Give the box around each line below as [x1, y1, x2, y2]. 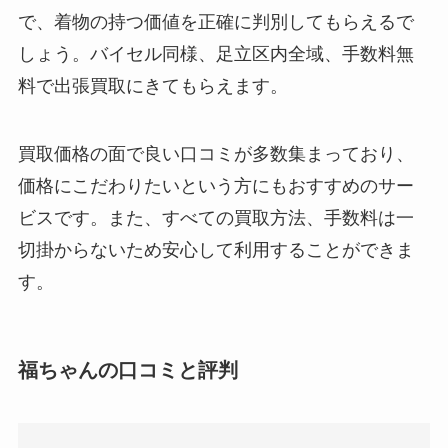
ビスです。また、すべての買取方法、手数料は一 [17, 207, 414, 228]
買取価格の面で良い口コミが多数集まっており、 [17, 143, 414, 164]
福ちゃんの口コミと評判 [17, 358, 238, 381]
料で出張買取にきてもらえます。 [17, 75, 288, 96]
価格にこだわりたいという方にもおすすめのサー [17, 175, 414, 196]
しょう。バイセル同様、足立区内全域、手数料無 [17, 43, 414, 64]
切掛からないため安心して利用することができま [17, 239, 414, 260]
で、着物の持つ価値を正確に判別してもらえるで [17, 11, 414, 32]
